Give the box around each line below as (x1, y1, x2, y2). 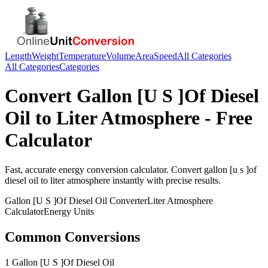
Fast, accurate (5, 164, 59, 175)
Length (5, 51, 32, 61)
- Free (200, 107, 252, 129)
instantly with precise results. (110, 175, 221, 185)
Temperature (59, 51, 106, 61)
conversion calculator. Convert (84, 164, 204, 175)
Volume (106, 51, 135, 61)
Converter (107, 195, 147, 206)
